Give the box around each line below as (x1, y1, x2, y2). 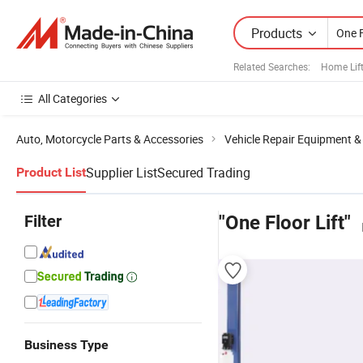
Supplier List (86, 164, 157, 181)
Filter (24, 211, 62, 231)
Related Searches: (233, 59, 310, 73)
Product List (16, 164, 86, 180)
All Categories (38, 91, 107, 106)
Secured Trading (157, 164, 250, 181)
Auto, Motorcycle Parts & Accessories (16, 131, 203, 147)
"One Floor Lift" (219, 211, 351, 234)
